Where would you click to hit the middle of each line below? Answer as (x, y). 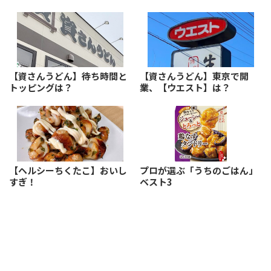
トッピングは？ (41, 88)
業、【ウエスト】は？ (185, 88)
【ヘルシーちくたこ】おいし (68, 170)
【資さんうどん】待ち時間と (68, 76)
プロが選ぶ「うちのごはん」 (199, 170)
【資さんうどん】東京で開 (194, 76)
